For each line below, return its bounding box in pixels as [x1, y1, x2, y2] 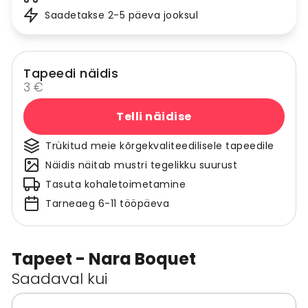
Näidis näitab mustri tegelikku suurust [45, 158, 237, 173]
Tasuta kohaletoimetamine [45, 177, 186, 192]
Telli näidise [116, 108, 192, 124]
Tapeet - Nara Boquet [12, 247, 196, 271]
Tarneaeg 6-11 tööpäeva [45, 197, 169, 211]
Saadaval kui [12, 268, 108, 290]
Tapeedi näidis [23, 65, 118, 82]
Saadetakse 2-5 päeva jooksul [45, 8, 198, 23]
